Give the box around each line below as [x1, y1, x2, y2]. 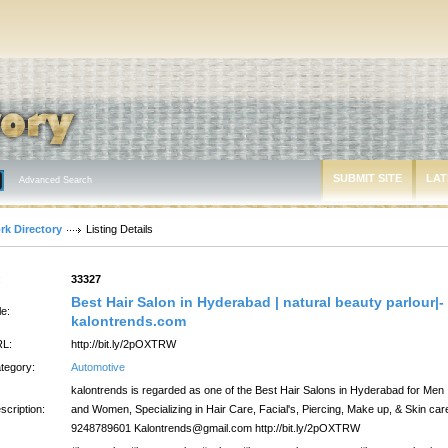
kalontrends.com [71, 313, 186, 329]
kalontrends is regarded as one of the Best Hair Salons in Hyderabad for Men [71, 384, 444, 396]
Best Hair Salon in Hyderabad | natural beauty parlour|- [71, 294, 444, 310]
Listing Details [86, 223, 153, 235]
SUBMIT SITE [333, 172, 402, 184]
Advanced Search [19, 175, 92, 185]
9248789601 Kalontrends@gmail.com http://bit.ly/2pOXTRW [71, 422, 360, 434]
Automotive [71, 361, 125, 373]
